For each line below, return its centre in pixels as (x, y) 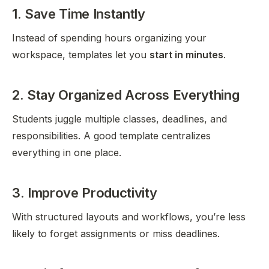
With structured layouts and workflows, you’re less (129, 217)
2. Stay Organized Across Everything (126, 95)
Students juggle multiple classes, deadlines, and (119, 119)
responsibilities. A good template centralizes (111, 136)
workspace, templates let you (81, 55)
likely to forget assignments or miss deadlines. (116, 234)
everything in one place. (67, 153)
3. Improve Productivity (85, 193)
